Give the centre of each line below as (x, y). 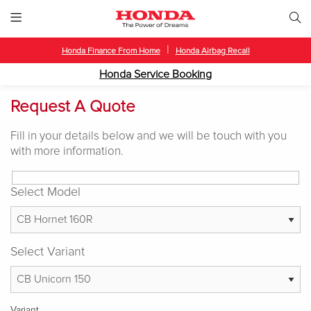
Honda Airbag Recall (212, 51)
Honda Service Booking (155, 74)
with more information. (67, 152)
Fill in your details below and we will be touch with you (149, 137)
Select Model (45, 192)
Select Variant (48, 252)
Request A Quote (73, 107)
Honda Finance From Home (111, 51)
